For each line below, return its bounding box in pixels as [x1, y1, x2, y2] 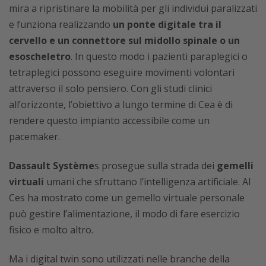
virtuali [9, 175, 44, 188]
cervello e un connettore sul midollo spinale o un [9, 34, 240, 47]
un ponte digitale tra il [113, 18, 221, 31]
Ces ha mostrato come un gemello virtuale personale [9, 191, 245, 204]
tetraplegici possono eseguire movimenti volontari [9, 66, 235, 79]
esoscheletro [9, 50, 71, 63]
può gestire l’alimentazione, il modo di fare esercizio [9, 207, 240, 220]
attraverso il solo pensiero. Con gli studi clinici [9, 82, 212, 95]
